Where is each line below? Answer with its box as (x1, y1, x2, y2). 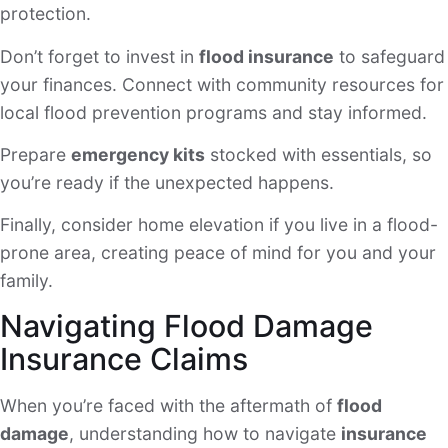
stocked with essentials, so (205, 144, 432, 166)
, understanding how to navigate (69, 422, 341, 444)
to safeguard (334, 45, 445, 67)
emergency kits (71, 144, 205, 166)
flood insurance (199, 45, 334, 67)
